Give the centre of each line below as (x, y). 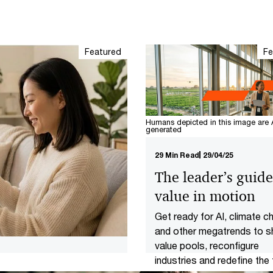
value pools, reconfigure (207, 245)
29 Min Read (177, 155)
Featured (103, 51)
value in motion (205, 196)
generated (164, 129)
